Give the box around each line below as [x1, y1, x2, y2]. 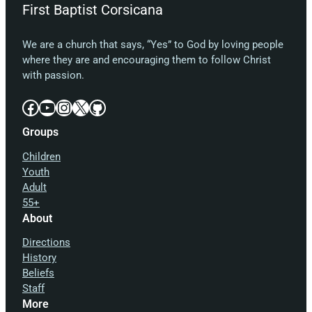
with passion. [22, 69, 84, 82]
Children [22, 150, 61, 163]
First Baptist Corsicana [22, 1, 163, 19]
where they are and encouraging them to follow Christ [22, 54, 271, 67]
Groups [22, 125, 58, 139]
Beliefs [22, 266, 54, 279]
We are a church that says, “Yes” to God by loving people [22, 38, 283, 52]
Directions [22, 235, 70, 249]
